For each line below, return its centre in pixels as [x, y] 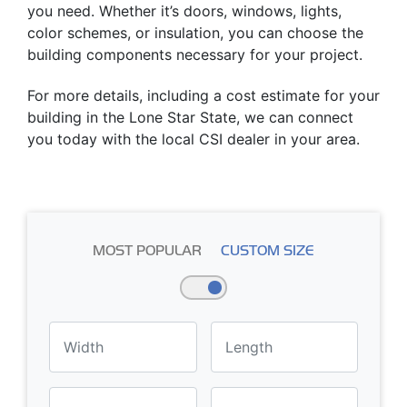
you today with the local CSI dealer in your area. [194, 139]
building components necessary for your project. [195, 55]
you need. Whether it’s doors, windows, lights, [184, 11]
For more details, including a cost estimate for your [203, 96]
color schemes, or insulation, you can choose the [195, 33]
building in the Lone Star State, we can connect [190, 118]
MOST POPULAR [147, 250]
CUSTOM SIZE [268, 250]
